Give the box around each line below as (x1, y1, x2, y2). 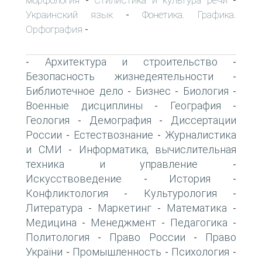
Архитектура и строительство (44, 55, 218, 68)
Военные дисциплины (26, 99, 143, 112)
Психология (171, 245, 230, 258)
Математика (167, 201, 227, 214)
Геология (26, 113, 70, 126)
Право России (109, 230, 185, 243)
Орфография (26, 23, 82, 35)
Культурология (143, 187, 217, 199)
